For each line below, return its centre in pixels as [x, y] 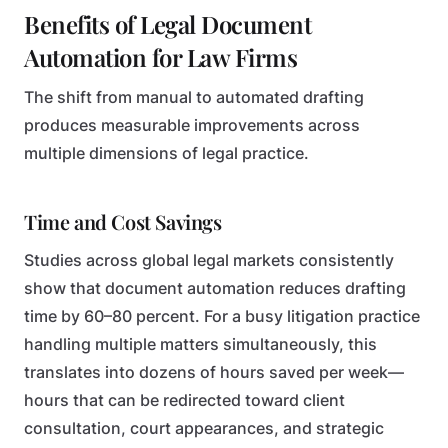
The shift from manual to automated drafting [194, 97]
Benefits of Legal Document [168, 24]
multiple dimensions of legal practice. [166, 153]
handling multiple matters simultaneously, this [200, 344]
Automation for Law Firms [161, 57]
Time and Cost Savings [123, 221]
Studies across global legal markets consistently [209, 260]
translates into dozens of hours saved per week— [214, 372]
